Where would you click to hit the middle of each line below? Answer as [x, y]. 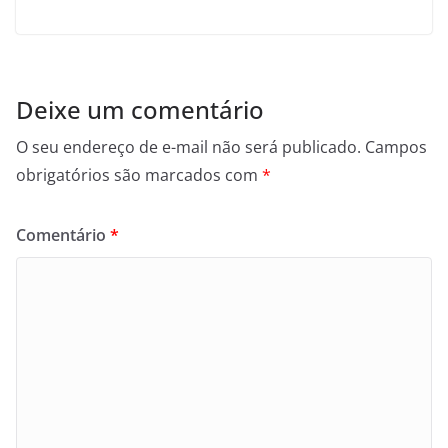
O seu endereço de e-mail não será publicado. [188, 146]
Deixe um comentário [140, 109]
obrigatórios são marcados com [139, 174]
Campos [396, 146]
